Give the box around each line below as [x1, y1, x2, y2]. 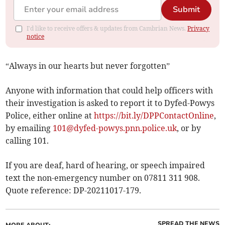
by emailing [6, 123, 53, 134]
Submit [172, 4, 200, 16]
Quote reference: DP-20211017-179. [6, 185, 142, 196]
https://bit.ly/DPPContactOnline [94, 110, 214, 121]
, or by [177, 123, 201, 134]
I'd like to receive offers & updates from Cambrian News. [27, 25, 188, 33]
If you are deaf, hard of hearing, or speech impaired [6, 160, 205, 171]
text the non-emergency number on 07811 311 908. [6, 173, 200, 183]
